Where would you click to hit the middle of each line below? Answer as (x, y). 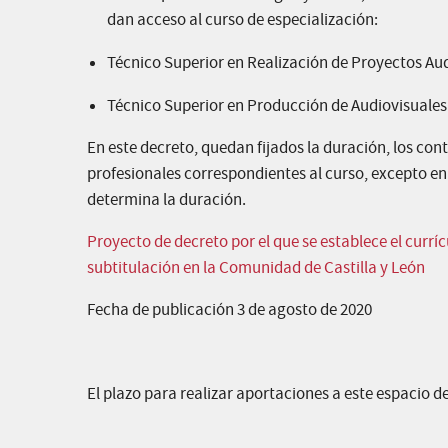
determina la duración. (166, 200)
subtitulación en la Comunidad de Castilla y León (256, 268)
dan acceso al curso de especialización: (242, 20)
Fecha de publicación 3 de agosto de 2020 (229, 310)
